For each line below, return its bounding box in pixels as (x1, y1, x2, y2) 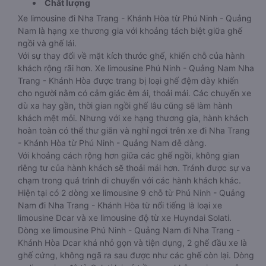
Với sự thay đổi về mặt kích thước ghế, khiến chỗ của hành (18, 50, 245, 61)
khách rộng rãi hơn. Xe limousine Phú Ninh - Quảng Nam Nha (18, 63, 254, 73)
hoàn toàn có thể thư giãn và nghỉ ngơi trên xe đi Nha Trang (18, 125, 250, 135)
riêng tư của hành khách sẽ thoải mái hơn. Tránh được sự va (18, 163, 251, 173)
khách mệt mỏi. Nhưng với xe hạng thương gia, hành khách (18, 113, 248, 123)
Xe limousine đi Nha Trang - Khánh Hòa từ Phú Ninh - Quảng (18, 13, 252, 23)
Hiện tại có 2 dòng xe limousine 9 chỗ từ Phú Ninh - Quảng (18, 188, 245, 198)
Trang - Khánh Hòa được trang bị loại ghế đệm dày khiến (18, 75, 239, 85)
